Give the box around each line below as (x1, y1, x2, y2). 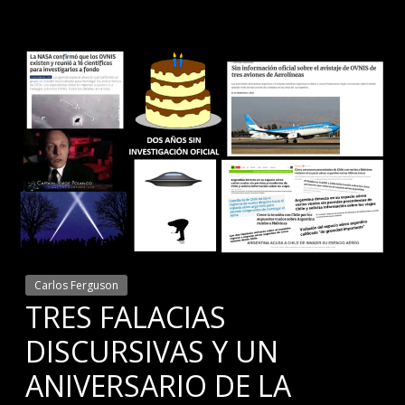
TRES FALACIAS (25, 297, 227, 337)
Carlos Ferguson (34, 278, 119, 294)
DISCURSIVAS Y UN (25, 332, 279, 372)
